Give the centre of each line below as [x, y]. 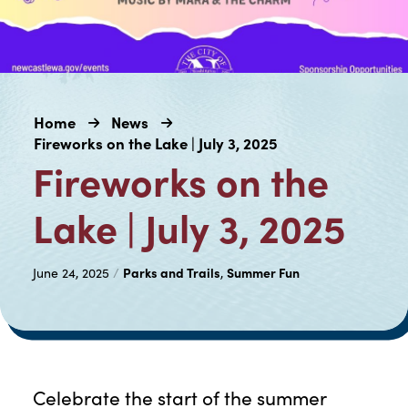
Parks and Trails [171, 272]
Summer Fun [263, 272]
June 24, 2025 [71, 272]
